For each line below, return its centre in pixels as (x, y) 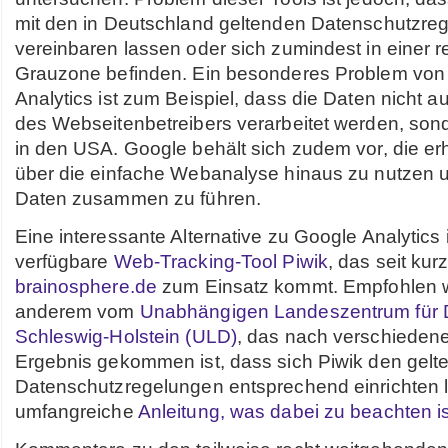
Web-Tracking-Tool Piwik (220, 261)
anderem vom (77, 311)
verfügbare (64, 261)
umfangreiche (76, 411)
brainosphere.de (85, 286)
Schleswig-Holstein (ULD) (125, 336)
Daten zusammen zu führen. (138, 198)
